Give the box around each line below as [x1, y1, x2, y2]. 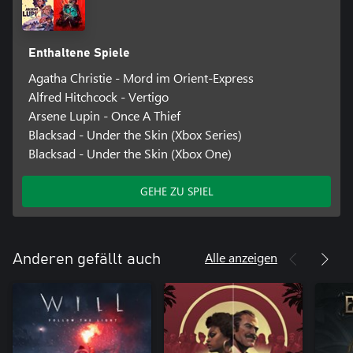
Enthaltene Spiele [28, 46, 130, 60]
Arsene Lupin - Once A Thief [28, 107, 180, 124]
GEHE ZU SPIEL [139, 184, 214, 199]
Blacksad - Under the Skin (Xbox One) [28, 145, 232, 162]
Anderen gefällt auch [13, 251, 161, 268]
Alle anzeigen [205, 249, 277, 266]
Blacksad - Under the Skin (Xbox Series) [28, 126, 242, 143]
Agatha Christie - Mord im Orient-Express [28, 69, 254, 87]
